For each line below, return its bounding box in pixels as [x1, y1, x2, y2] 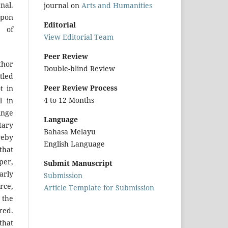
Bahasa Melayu [44, 126, 96, 136]
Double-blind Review [44, 63, 115, 73]
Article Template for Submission [44, 182, 154, 192]
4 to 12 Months [44, 95, 94, 105]
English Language [44, 138, 105, 149]
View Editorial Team [44, 32, 113, 42]
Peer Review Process [44, 82, 118, 93]
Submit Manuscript [44, 158, 112, 168]
